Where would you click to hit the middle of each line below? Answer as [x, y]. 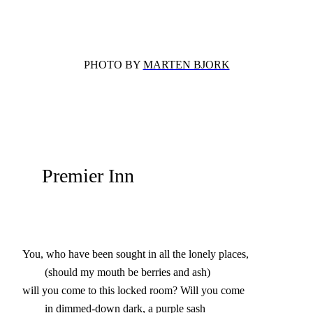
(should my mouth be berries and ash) [116, 272]
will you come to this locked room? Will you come [133, 290]
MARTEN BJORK [186, 65]
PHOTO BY [113, 65]
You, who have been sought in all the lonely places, [136, 254]
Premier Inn [78, 176]
